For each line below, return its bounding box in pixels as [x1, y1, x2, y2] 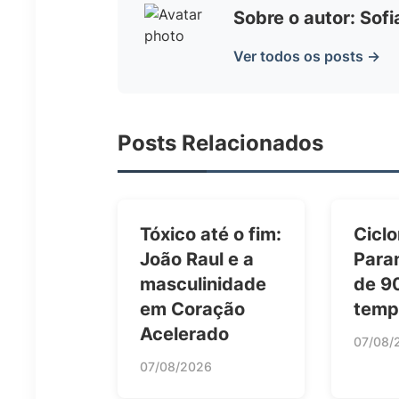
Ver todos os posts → [233, 46, 380, 65]
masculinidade [140, 273, 266, 295]
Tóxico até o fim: [140, 223, 281, 245]
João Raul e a [140, 248, 254, 270]
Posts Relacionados [118, 129, 323, 156]
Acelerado [140, 322, 229, 345]
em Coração [140, 297, 245, 320]
